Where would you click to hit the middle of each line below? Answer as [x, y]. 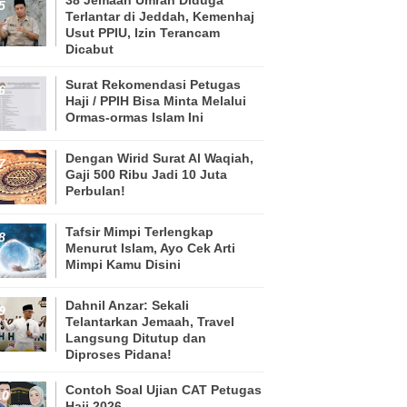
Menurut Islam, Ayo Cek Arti [150, 248]
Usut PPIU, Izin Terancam [143, 32]
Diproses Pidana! [119, 354]
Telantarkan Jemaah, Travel [150, 321]
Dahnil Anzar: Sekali [127, 305]
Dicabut [89, 49]
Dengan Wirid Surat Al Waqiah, [159, 158]
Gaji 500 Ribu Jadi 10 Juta [146, 174]
